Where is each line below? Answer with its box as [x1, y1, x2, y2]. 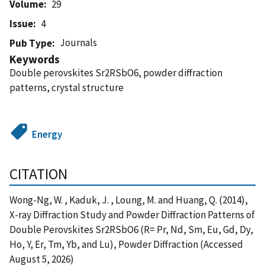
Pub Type [9, 36, 52, 50]
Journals [60, 35, 98, 49]
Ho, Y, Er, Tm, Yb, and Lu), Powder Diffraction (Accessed [9, 237, 243, 251]
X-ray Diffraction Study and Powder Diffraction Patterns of [9, 208, 255, 221]
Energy [32, 127, 63, 141]
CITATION [9, 164, 67, 183]
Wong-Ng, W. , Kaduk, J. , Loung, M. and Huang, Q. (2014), [9, 193, 248, 206]
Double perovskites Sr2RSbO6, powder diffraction [9, 66, 222, 79]
